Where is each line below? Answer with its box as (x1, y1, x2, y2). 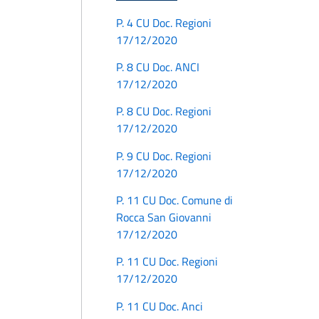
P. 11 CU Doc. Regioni (116, 253, 218, 271)
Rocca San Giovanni (116, 209, 211, 226)
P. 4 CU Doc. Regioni (116, 14, 211, 31)
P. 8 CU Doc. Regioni (116, 103, 211, 120)
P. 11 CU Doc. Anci (116, 297, 203, 315)
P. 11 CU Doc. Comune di (116, 192, 233, 209)
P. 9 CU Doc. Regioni (116, 147, 211, 164)
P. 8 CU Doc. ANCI (116, 58, 199, 75)
